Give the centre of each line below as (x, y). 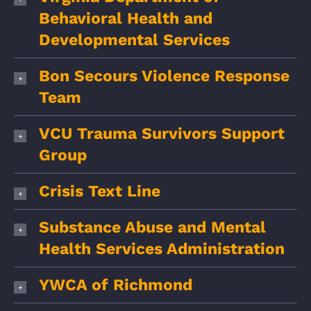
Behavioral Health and (126, 18)
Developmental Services (134, 40)
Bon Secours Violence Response (164, 76)
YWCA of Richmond (116, 285)
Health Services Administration (162, 249)
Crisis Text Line (100, 191)
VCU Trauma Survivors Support (162, 134)
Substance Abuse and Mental (152, 227)
